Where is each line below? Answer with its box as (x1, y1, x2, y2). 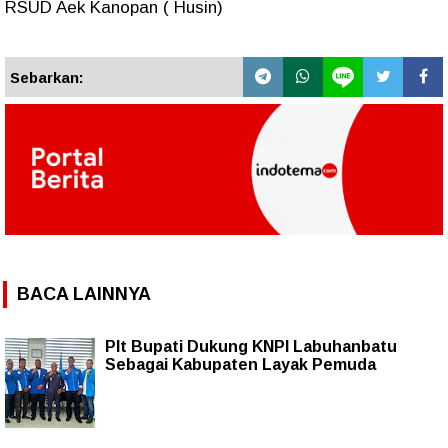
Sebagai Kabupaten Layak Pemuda (105, 356, 376, 374)
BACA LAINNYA (17, 284, 151, 305)
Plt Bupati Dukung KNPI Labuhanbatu (105, 338, 397, 356)
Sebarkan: (10, 68, 84, 86)
